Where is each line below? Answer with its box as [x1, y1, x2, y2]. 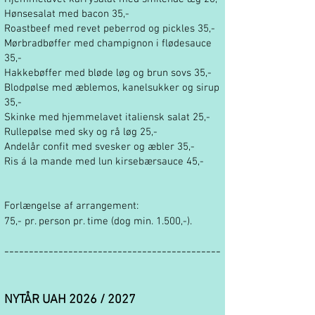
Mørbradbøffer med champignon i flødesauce [4, 37, 212, 50]
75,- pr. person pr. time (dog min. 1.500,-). [4, 215, 192, 228]
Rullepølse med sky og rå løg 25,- [4, 126, 157, 139]
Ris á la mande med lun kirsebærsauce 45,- [4, 155, 204, 168]
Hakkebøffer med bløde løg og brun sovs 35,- [4, 67, 212, 79]
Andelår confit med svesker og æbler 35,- [4, 141, 195, 153]
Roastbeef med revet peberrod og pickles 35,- [4, 22, 215, 35]
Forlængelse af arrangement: [4, 200, 139, 212]
